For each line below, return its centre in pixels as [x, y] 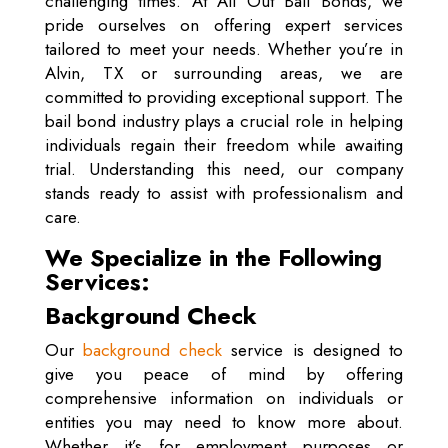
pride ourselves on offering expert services [224, 25]
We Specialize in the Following [213, 257]
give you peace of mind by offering [224, 374]
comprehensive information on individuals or [224, 398]
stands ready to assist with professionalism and [224, 193]
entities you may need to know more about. [224, 422]
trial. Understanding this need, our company [224, 169]
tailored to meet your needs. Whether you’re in [224, 49]
